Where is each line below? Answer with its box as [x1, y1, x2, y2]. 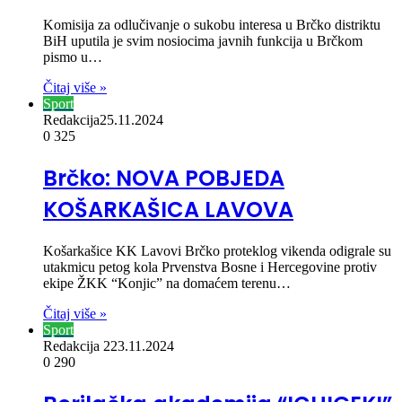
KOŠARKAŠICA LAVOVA [43, 195, 293, 225]
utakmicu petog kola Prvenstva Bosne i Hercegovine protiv [43, 258, 377, 275]
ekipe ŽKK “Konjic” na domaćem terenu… [43, 275, 291, 291]
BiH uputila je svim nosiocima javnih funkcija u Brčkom [43, 33, 363, 49]
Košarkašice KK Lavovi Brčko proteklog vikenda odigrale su [43, 242, 391, 258]
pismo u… [43, 49, 102, 66]
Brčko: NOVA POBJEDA [43, 163, 284, 194]
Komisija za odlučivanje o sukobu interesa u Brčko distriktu [43, 17, 380, 33]
